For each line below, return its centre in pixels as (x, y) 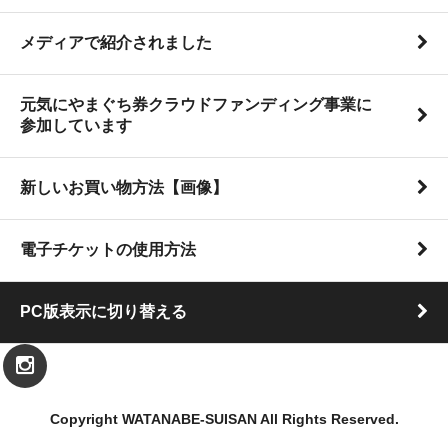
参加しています (76, 125)
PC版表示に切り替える (103, 311)
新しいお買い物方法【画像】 (124, 187)
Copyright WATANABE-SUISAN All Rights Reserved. (224, 419)
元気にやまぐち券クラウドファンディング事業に (196, 104)
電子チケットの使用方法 (108, 249)
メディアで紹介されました (116, 42)
